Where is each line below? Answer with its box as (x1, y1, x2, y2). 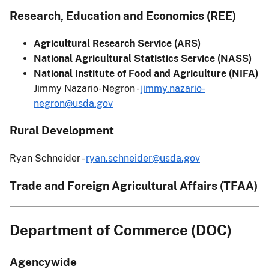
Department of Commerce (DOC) (10, 222, 232, 239)
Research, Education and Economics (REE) (10, 8, 236, 22)
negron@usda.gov (34, 97, 113, 109)
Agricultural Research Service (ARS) (34, 37, 201, 49)
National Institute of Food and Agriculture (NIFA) (34, 67, 258, 79)
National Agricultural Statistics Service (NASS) (34, 52, 252, 64)
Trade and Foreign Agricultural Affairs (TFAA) (10, 178, 258, 192)
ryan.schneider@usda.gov (86, 153, 200, 165)
